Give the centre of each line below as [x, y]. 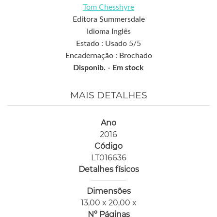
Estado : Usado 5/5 [108, 44]
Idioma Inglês [108, 32]
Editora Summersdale [108, 20]
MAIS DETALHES [108, 95]
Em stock [128, 68]
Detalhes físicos [108, 170]
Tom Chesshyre [108, 8]
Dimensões [108, 191]
